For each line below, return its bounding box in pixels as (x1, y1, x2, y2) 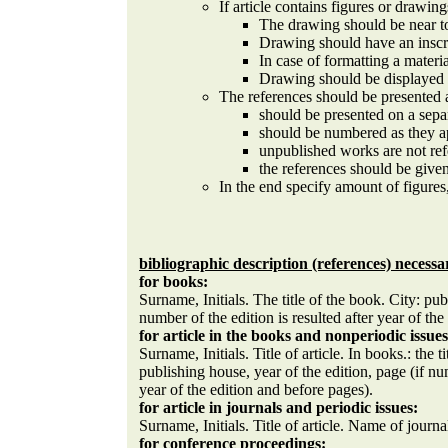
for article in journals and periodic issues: (139, 399, 418, 416)
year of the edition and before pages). (139, 381, 373, 398)
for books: (139, 273, 208, 290)
